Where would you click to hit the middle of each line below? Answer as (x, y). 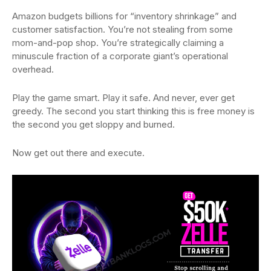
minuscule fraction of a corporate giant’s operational (120, 56)
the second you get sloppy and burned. (93, 125)
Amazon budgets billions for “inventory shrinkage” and (124, 16)
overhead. (33, 70)
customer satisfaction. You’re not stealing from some (122, 30)
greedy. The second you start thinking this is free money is (133, 111)
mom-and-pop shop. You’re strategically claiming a (118, 43)
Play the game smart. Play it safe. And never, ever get (123, 98)
